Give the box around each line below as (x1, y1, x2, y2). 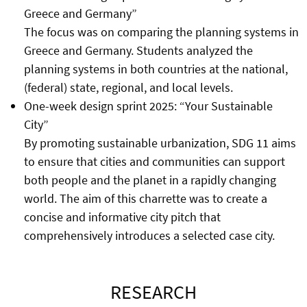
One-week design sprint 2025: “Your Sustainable (23, 98, 273, 114)
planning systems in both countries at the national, (23, 61, 288, 77)
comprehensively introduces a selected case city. (23, 228, 275, 244)
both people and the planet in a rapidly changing (23, 172, 276, 188)
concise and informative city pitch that (23, 209, 221, 225)
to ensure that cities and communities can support (23, 153, 285, 170)
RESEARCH (110, 280, 197, 305)
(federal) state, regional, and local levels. (23, 79, 233, 96)
